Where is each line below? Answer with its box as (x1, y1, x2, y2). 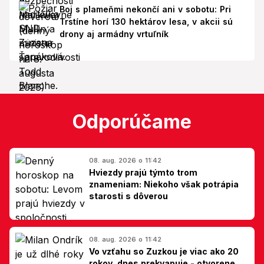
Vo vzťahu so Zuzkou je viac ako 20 (89, 246, 239, 256)
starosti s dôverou (89, 190, 168, 201)
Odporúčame (72, 110, 192, 133)
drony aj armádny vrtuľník (59, 28, 169, 39)
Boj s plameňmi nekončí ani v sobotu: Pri (59, 4, 231, 14)
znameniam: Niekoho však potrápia (89, 179, 239, 189)
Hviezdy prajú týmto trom (89, 167, 197, 177)
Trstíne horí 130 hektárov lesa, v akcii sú (59, 16, 233, 27)
